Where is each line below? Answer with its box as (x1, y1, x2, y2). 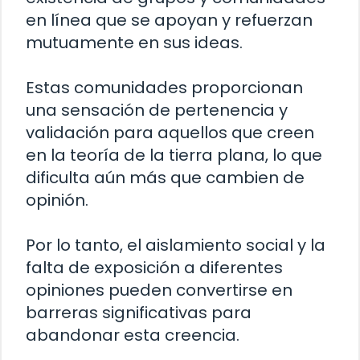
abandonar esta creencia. (26, 323, 239, 346)
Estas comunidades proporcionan (26, 76, 303, 99)
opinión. (26, 188, 88, 211)
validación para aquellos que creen (26, 121, 314, 144)
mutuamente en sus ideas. (26, 31, 243, 54)
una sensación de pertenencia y (26, 98, 288, 121)
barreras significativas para (26, 301, 252, 324)
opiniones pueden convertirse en (26, 278, 292, 301)
